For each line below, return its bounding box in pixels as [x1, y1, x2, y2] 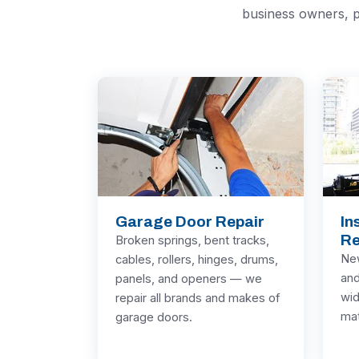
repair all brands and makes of [115, 291, 280, 306]
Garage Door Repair [115, 213, 264, 231]
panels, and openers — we [115, 272, 262, 287]
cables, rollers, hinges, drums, [115, 252, 278, 268]
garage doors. [115, 310, 192, 325]
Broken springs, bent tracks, [115, 233, 269, 248]
